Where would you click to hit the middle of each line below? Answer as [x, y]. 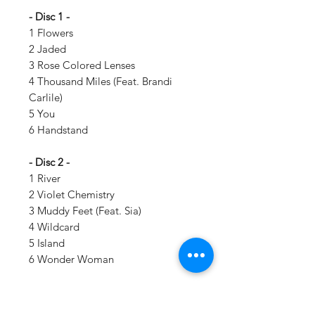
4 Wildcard [56, 227]
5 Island [48, 243]
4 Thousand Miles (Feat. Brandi [101, 81]
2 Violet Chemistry [73, 194]
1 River [46, 178]
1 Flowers [52, 33]
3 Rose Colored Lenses [83, 65]
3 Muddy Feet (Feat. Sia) [86, 211]
